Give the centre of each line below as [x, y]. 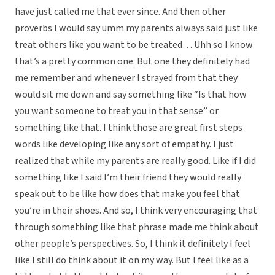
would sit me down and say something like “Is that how [131, 95]
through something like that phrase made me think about [137, 227]
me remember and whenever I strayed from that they [126, 78]
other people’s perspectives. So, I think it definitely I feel [133, 244]
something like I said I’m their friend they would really [128, 178]
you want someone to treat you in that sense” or [117, 111]
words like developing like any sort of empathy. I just [124, 145]
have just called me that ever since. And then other [120, 12]
